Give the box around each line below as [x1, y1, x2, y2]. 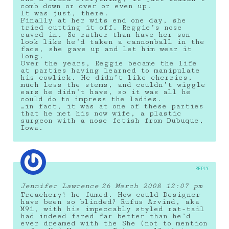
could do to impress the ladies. [20, 95, 162, 103]
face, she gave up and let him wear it [20, 44, 192, 53]
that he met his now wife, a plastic [20, 109, 181, 118]
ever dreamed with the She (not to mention [20, 219, 208, 227]
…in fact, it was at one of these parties [20, 102, 203, 110]
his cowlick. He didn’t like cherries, [20, 73, 193, 82]
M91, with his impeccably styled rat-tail [20, 204, 204, 213]
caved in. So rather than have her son [20, 30, 190, 39]
